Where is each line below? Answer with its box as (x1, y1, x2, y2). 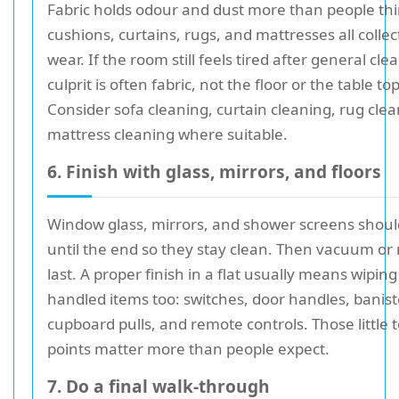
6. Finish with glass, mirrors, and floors (47, 159, 381, 183)
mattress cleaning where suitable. (47, 124, 288, 144)
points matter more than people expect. (47, 338, 330, 359)
